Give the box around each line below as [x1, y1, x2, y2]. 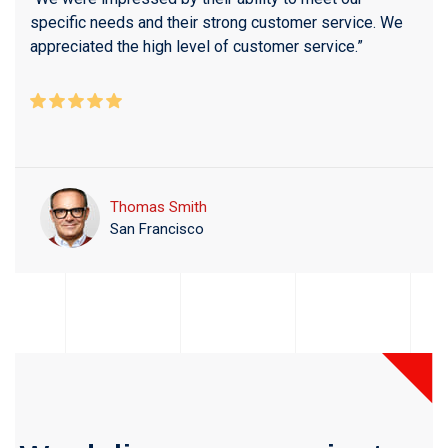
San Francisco [110, 220, 204, 239]
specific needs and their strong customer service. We [30, 13, 403, 33]
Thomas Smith [110, 198, 207, 217]
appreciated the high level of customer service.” [30, 37, 363, 57]
